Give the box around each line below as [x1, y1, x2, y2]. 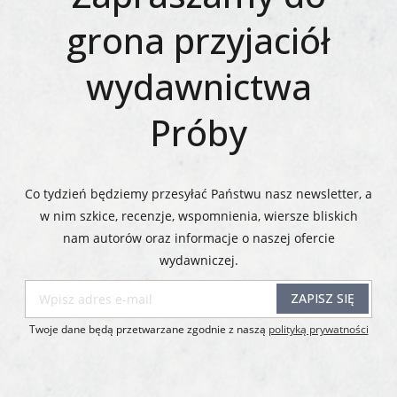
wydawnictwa [85, 62, 312, 111]
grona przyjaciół [66, 16, 331, 65]
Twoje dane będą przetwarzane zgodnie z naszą [28, 322, 269, 337]
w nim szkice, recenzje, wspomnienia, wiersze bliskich [39, 207, 358, 224]
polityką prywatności [268, 322, 369, 337]
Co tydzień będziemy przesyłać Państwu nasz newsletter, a [25, 185, 372, 202]
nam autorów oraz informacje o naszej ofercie [62, 230, 335, 246]
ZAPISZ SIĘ [291, 290, 354, 307]
